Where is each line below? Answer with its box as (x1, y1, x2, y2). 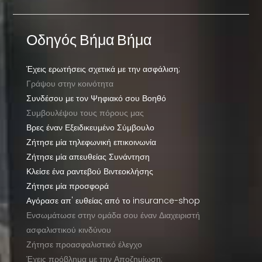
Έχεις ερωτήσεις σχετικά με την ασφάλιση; (26, 63, 180, 75)
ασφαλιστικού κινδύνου (26, 224, 111, 236)
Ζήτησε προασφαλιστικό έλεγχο (26, 239, 142, 251)
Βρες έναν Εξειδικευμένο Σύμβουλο (26, 122, 154, 134)
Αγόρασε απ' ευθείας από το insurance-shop (26, 195, 200, 207)
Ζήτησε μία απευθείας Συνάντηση (26, 151, 150, 163)
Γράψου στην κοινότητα (26, 78, 113, 90)
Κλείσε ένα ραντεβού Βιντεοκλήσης (26, 166, 153, 178)
